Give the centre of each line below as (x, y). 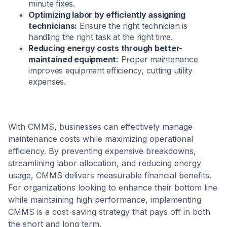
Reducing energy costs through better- (106, 48)
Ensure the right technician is (132, 26)
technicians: (53, 26)
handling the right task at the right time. (101, 37)
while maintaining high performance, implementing (105, 200)
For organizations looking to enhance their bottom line (113, 188)
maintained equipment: (73, 60)
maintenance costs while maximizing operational (101, 139)
